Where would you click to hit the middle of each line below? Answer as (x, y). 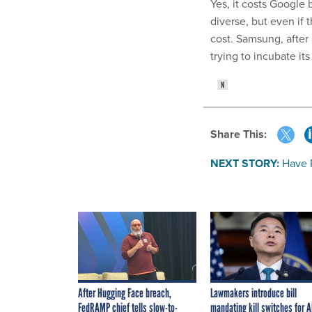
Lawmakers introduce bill (253, 294)
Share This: (242, 134)
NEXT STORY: (245, 164)
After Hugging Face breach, (125, 294)
